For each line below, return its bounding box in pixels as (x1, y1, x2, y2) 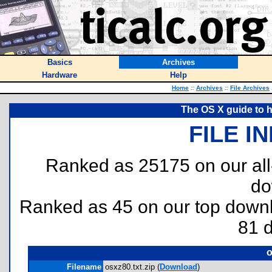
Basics (47, 58, 72, 67)
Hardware (42, 70, 77, 80)
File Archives (230, 84, 270, 91)
